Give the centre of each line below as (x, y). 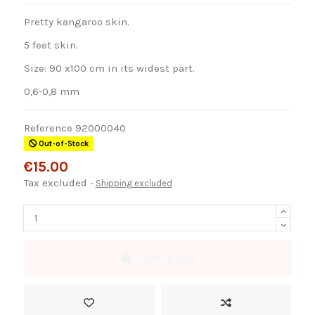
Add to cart (168, 258)
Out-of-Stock (62, 144)
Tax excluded (57, 183)
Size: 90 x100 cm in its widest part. (109, 69)
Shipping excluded (134, 184)
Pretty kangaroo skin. (76, 22)
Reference (48, 128)
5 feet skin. (51, 45)
